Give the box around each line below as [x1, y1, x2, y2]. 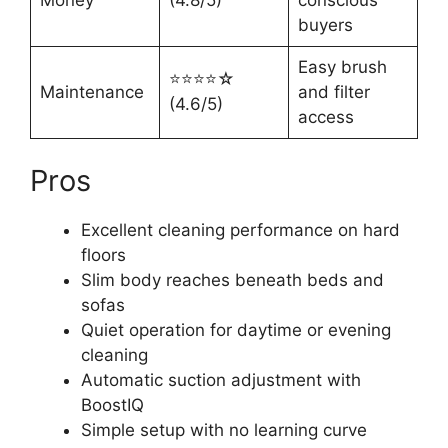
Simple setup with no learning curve [81, 420, 367, 441]
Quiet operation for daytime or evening [81, 320, 391, 341]
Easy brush [297, 56, 387, 77]
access [297, 106, 354, 127]
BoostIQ [81, 395, 144, 416]
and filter [297, 81, 370, 102]
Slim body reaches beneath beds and [81, 270, 384, 291]
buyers [297, 14, 353, 35]
